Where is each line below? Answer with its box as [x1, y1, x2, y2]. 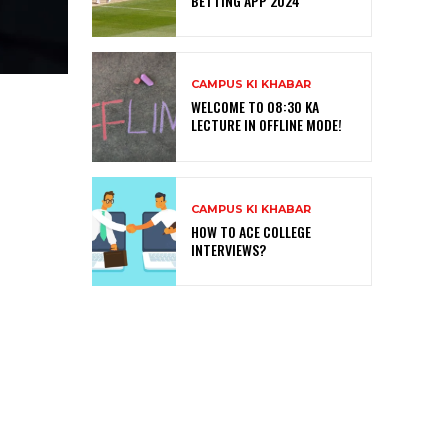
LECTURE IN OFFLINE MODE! [191, 114, 342, 136]
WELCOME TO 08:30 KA [191, 96, 319, 118]
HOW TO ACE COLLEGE [191, 220, 311, 242]
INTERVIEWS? [191, 238, 266, 260]
